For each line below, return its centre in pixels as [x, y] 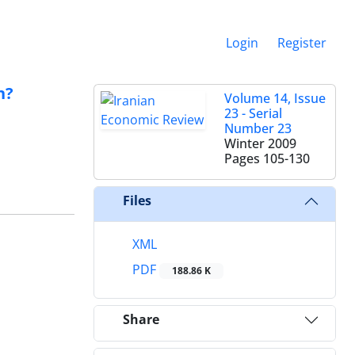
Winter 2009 [260, 143]
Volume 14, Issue [275, 98]
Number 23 [258, 128]
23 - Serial [253, 113]
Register [302, 42]
